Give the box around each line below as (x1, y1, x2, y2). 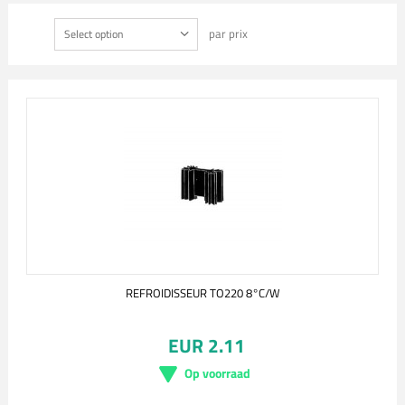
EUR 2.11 (167, 331, 245, 360)
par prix (208, 24, 248, 42)
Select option (63, 25, 123, 42)
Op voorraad (184, 363, 250, 382)
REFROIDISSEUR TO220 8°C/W (125, 284, 280, 302)
